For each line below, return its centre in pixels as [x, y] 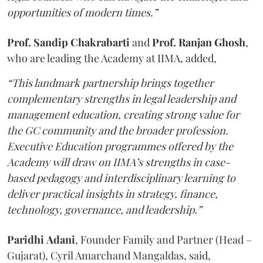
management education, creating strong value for [123, 114]
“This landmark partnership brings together [110, 83]
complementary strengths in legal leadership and [122, 99]
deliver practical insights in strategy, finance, [112, 194]
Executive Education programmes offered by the [120, 146]
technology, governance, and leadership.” [104, 210]
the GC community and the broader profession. [118, 130]
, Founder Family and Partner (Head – [163, 240]
